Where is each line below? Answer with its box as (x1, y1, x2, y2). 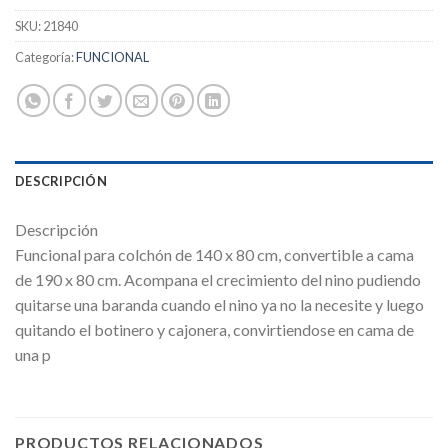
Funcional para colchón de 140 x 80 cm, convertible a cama (15, 244, 414, 264)
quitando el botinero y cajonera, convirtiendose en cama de (15, 319, 414, 339)
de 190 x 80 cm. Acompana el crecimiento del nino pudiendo (15, 269, 421, 289)
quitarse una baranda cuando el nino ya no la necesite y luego (15, 294, 424, 314)
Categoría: (15, 48, 76, 65)
